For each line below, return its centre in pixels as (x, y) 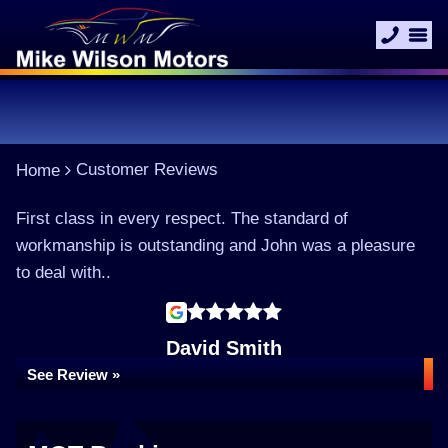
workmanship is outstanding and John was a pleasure (215, 245)
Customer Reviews (147, 169)
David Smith (224, 348)
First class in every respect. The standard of (182, 218)
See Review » (73, 374)
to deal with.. (63, 272)
